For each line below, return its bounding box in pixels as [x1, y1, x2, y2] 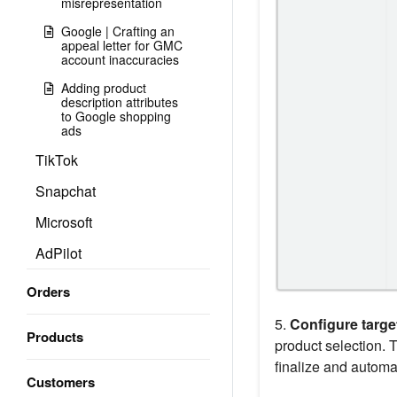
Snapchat [35, 181, 96, 201]
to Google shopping [61, 107, 171, 125]
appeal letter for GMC [61, 36, 183, 54]
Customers [27, 372, 95, 392]
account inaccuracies [61, 51, 179, 68]
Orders [27, 282, 70, 301]
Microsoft [35, 212, 92, 232]
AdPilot [35, 243, 82, 263]
